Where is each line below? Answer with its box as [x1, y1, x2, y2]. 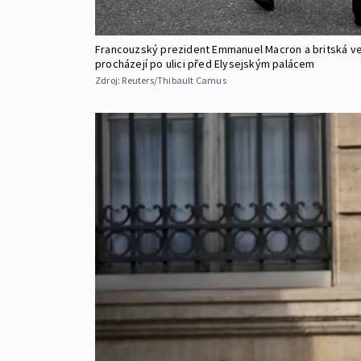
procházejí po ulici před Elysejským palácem [95, 56, 315, 72]
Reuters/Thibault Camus [122, 74, 226, 87]
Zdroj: [95, 74, 122, 87]
